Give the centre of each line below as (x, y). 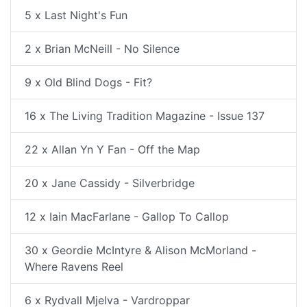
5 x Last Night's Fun (76, 15)
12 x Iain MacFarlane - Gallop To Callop (127, 217)
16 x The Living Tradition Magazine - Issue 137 (145, 116)
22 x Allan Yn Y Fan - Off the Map (112, 149)
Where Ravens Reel (74, 267)
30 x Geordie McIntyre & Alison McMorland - (140, 250)
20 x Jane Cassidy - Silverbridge (110, 183)
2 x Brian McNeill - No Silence (102, 49)
